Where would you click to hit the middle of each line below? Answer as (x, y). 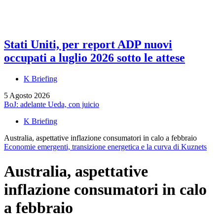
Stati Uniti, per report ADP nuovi (88, 45)
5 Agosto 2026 (27, 96)
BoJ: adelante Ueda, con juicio (52, 105)
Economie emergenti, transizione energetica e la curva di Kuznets (105, 147)
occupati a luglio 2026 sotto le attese (94, 58)
